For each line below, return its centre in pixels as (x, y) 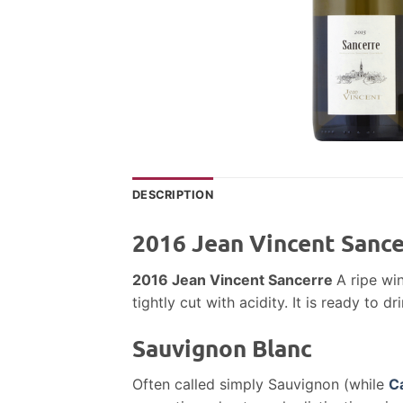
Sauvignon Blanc (222, 347)
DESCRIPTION (173, 195)
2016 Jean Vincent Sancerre (234, 279)
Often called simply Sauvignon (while (260, 385)
